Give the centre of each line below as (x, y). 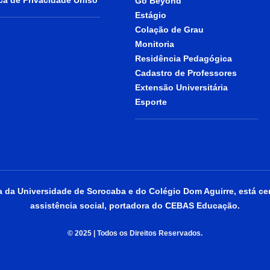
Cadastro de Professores (186, 73)
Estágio (151, 15)
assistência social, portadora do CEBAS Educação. (135, 206)
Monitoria (155, 44)
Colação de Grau (169, 30)
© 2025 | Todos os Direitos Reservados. (135, 234)
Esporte (151, 102)
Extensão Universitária (181, 88)
